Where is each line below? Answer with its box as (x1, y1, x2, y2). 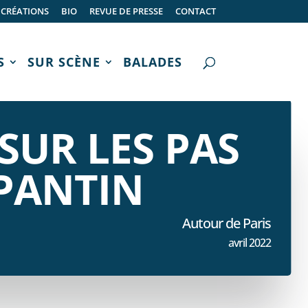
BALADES (122, 53, 182, 70)
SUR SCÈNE (27, 53, 100, 70)
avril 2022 (228, 235, 271, 250)
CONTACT (175, 4, 216, 17)
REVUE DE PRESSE (89, 4, 163, 17)
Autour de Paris (181, 214, 271, 232)
